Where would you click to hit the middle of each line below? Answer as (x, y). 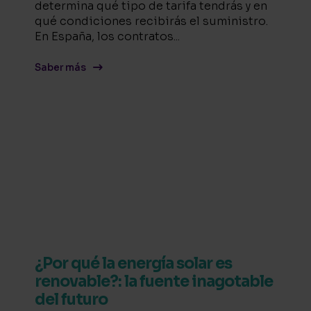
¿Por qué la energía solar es (133, 263)
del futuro (71, 300)
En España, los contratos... (107, 37)
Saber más (60, 68)
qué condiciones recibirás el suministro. (151, 22)
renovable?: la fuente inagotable (154, 281)
